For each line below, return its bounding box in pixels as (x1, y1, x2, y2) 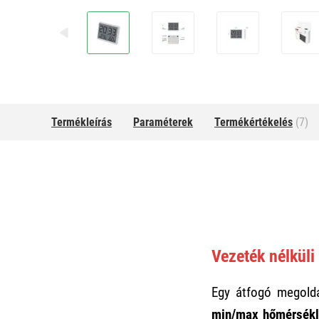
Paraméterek (133, 115, 193, 129)
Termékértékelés (214, 115, 293, 129)
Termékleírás (51, 115, 112, 129)
